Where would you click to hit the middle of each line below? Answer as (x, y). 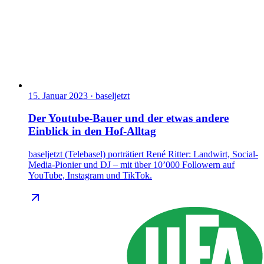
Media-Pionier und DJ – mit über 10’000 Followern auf (131, 164)
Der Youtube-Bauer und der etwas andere (128, 118)
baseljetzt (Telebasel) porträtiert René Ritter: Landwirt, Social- (143, 154)
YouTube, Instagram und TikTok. (90, 175)
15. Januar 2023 (58, 95)
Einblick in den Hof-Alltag (92, 131)
